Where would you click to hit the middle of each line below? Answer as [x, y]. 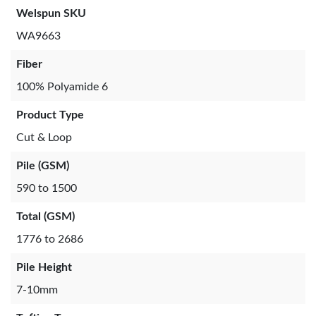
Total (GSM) [45, 216]
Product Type [50, 115]
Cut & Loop [44, 137]
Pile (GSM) [43, 165]
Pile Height [44, 267]
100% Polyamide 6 [62, 86]
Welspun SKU [51, 13]
